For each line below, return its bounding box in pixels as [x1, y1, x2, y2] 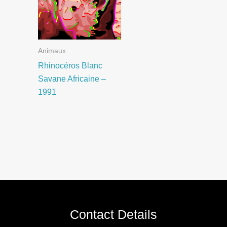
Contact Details [70, 207, 157, 222]
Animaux [37, 46, 66, 55]
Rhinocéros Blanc [37, 60, 102, 70]
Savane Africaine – [37, 73, 106, 83]
